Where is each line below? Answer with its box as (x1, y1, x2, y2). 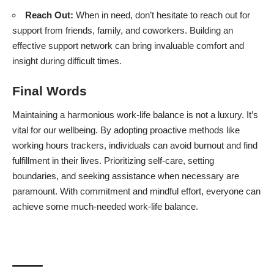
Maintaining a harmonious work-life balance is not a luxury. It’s (12, 109, 258, 120)
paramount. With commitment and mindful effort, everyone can (12, 186, 261, 197)
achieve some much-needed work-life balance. (12, 201, 198, 212)
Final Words (12, 83, 87, 98)
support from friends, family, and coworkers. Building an (12, 25, 233, 36)
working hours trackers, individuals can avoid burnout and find (12, 140, 257, 151)
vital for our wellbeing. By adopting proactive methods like (12, 125, 240, 136)
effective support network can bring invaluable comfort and (12, 40, 244, 51)
